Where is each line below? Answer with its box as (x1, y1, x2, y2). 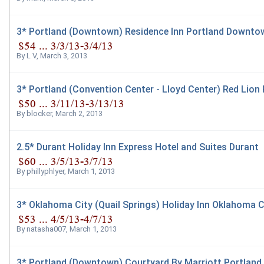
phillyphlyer (27, 167, 64, 176)
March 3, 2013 (40, 51, 87, 61)
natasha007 (27, 225, 66, 234)
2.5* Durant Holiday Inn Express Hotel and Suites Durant (16, 141, 259, 153)
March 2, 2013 (55, 109, 103, 118)
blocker (27, 109, 52, 118)
